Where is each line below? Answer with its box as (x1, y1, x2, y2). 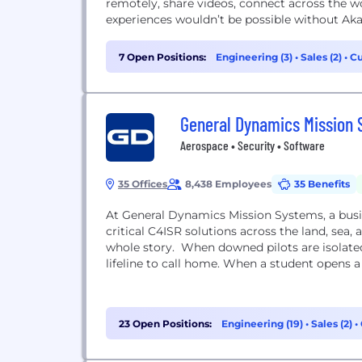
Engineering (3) (216, 51, 295, 63)
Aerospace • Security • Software (180, 137, 325, 153)
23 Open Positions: (119, 318, 212, 330)
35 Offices (118, 178, 167, 190)
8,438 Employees (185, 178, 271, 190)
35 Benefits (294, 178, 350, 190)
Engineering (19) (221, 318, 305, 330)
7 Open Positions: (119, 51, 206, 63)
